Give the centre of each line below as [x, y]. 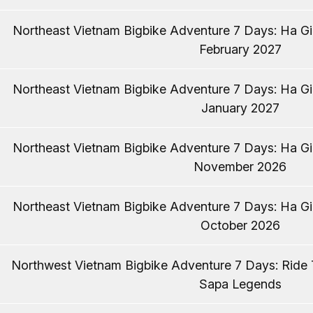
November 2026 [240, 167]
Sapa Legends [240, 284]
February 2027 [240, 50]
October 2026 [240, 226]
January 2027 [240, 108]
